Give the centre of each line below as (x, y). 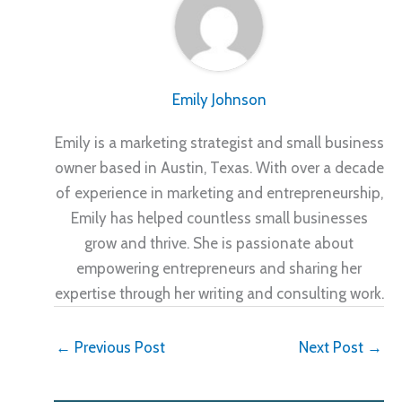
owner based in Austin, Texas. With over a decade (219, 167)
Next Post (333, 348)
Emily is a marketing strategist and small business (219, 142)
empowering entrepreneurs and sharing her (219, 268)
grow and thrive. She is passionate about (219, 243)
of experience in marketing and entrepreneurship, (219, 192)
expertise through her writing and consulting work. (219, 293)
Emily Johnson (219, 99)
